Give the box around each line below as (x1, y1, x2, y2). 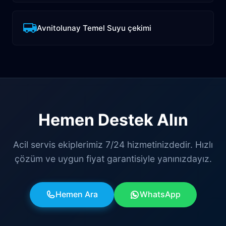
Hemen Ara (55, 189, 98, 200)
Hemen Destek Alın (38, 109, 188, 130)
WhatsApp (139, 189, 181, 200)
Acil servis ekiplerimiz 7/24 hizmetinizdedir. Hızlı (13, 139, 213, 150)
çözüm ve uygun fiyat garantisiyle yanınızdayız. (14, 153, 212, 164)
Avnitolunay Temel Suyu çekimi (37, 23, 152, 33)
